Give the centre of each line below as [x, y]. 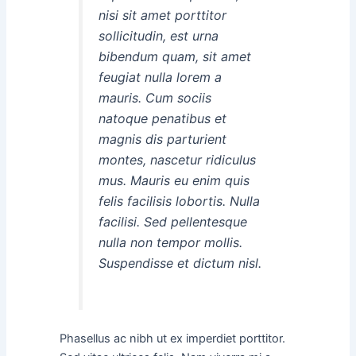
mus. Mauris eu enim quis [174, 181]
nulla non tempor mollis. [170, 243]
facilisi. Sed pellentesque [172, 222]
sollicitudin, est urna [158, 36]
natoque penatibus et [162, 119]
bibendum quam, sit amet [174, 57]
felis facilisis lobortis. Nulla [179, 201]
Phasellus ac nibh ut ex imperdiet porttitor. [172, 339]
